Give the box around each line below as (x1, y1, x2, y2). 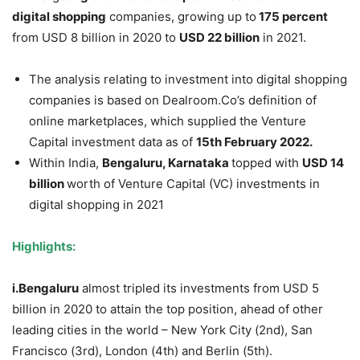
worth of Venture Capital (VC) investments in (67, 176, 320, 192)
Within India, (29, 155, 102, 171)
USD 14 (302, 155, 344, 171)
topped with (231, 155, 302, 171)
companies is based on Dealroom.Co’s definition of (29, 92, 317, 108)
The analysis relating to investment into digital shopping (29, 72, 347, 88)
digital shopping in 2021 (29, 197, 164, 213)
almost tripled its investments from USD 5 (79, 280, 319, 297)
